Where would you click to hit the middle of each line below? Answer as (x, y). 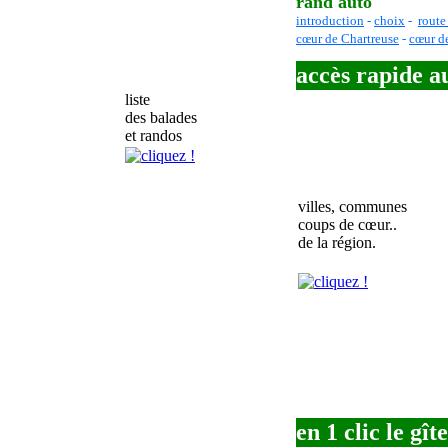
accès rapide (362, 75)
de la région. (337, 242)
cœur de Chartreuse (347, 38)
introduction (330, 20)
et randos (153, 135)
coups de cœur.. (347, 224)
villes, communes (352, 206)
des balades (161, 117)
